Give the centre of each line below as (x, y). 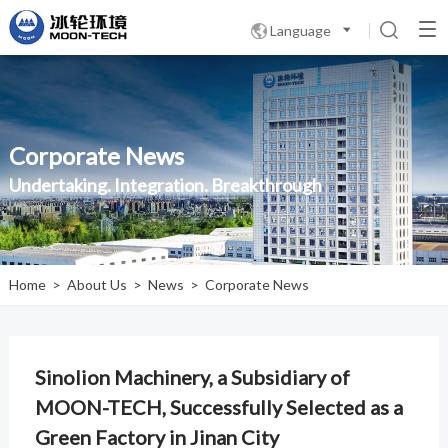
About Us (96, 284)
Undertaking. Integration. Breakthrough (165, 185)
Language (301, 30)
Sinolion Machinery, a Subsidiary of (192, 376)
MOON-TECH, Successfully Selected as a (218, 406)
